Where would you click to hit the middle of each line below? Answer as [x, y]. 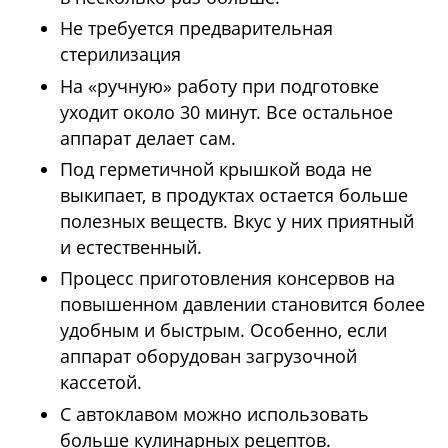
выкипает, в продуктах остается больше [234, 195]
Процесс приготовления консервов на [227, 278]
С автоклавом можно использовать [214, 413]
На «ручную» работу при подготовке [219, 85]
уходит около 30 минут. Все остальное [226, 111]
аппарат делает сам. [148, 137]
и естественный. [131, 247]
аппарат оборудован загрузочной [208, 356]
